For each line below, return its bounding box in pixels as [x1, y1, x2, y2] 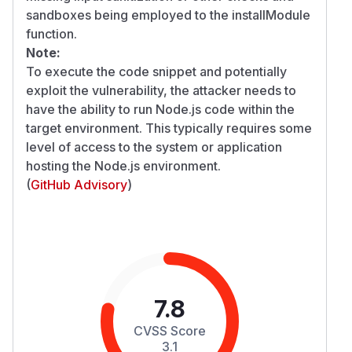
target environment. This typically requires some [26, 119, 312, 136]
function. [26, 25, 77, 42]
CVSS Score [134, 322, 206, 339]
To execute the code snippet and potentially [26, 63, 287, 79]
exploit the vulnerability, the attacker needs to [26, 82, 296, 98]
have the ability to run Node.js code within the [26, 101, 295, 117]
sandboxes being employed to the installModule [26, 6, 310, 23]
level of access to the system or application [26, 138, 282, 155]
